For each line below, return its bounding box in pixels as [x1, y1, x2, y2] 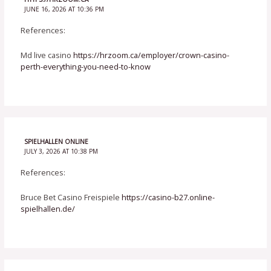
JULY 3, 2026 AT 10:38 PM [24, 146, 98, 155]
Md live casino [21, 50, 74, 61]
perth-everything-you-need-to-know [21, 61, 151, 73]
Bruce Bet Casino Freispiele [21, 192, 122, 203]
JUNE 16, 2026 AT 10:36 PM [24, 4, 104, 13]
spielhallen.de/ [21, 203, 76, 215]
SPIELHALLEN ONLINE [24, 137, 88, 146]
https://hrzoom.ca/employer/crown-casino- [73, 50, 230, 61]
